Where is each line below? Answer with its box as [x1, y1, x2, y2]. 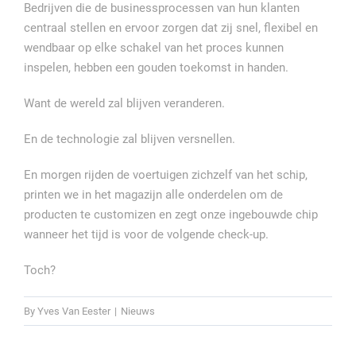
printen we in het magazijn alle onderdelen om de [24, 188, 283, 203]
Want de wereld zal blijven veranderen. [24, 96, 225, 111]
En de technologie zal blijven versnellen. [24, 132, 235, 147]
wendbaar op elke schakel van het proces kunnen [24, 41, 284, 56]
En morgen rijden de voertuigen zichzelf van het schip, [24, 168, 308, 183]
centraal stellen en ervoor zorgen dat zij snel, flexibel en [24, 21, 318, 36]
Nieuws [121, 305, 155, 318]
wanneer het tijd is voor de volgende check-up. [24, 227, 269, 242]
